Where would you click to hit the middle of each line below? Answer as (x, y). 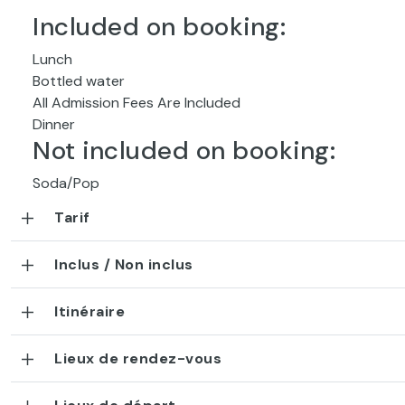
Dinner (54, 124)
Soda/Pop (66, 183)
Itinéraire (89, 311)
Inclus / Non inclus (124, 264)
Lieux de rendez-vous (138, 358)
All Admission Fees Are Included (137, 103)
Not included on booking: (184, 151)
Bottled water (79, 81)
